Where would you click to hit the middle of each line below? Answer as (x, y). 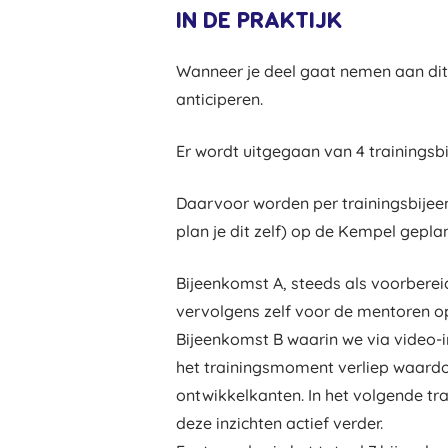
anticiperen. (219, 99)
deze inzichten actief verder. (279, 423)
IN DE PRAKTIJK (259, 20)
